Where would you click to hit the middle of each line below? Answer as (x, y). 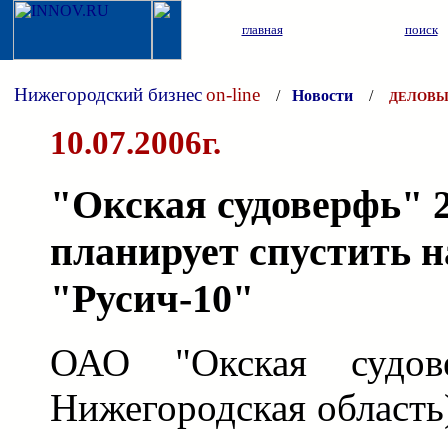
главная (262, 29)
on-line (233, 94)
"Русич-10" (152, 298)
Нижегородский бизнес (108, 94)
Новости (322, 95)
